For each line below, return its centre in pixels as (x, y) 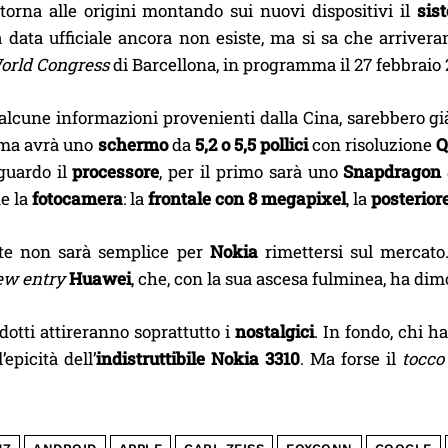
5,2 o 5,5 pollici (249, 144)
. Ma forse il (351, 358)
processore (116, 171)
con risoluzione (372, 144)
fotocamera (77, 198)
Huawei (100, 278)
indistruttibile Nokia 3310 (198, 358)
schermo (132, 144)
